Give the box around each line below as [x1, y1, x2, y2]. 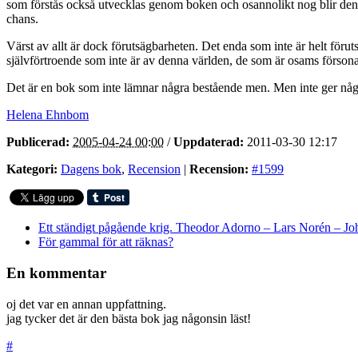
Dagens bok [61, 162, 121, 177]
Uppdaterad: [173, 135, 244, 149]
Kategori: [6, 162, 58, 177]
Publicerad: [6, 135, 70, 149]
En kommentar [6, 265, 106, 282]
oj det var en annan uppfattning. [6, 296, 166, 311]
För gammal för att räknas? [38, 235, 173, 249]
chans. [6, 12, 38, 26]
